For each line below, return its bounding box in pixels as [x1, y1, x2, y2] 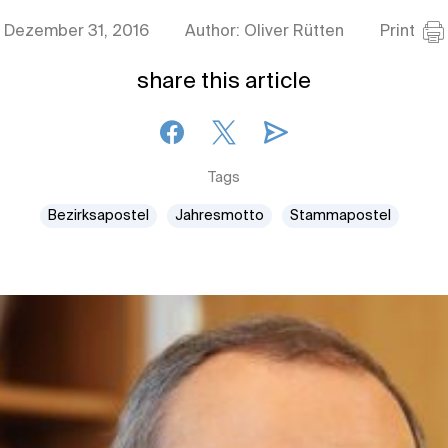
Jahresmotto [174, 209, 264, 223]
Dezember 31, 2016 [4, 24, 149, 40]
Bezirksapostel [47, 209, 149, 223]
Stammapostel [289, 209, 391, 223]
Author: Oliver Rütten [185, 24, 344, 40]
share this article [137, 71, 311, 93]
